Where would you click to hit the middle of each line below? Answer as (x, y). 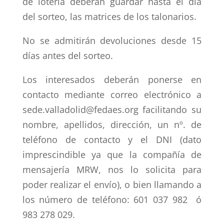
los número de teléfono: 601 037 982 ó (112, 199)
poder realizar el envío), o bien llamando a (112, 184)
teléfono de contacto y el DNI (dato (112, 139)
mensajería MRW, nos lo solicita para (112, 169)
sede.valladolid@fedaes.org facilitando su (112, 109)
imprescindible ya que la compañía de (112, 154)
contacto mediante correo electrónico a (112, 94)
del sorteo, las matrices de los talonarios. (109, 16)
